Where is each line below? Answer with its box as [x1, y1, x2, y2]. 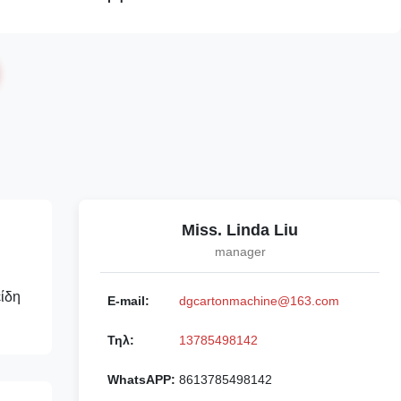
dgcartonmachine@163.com [179, 294, 339, 308]
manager [214, 244, 266, 259]
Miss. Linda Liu [182, 221, 298, 239]
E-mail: [107, 294, 149, 308]
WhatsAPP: [107, 372, 175, 387]
